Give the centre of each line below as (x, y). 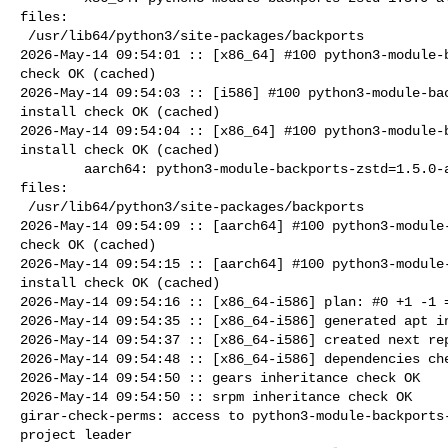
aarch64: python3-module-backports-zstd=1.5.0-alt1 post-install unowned (52, 168)
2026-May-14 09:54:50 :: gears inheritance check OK (220, 377)
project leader (76, 434)
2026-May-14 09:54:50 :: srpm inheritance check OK (216, 396)
